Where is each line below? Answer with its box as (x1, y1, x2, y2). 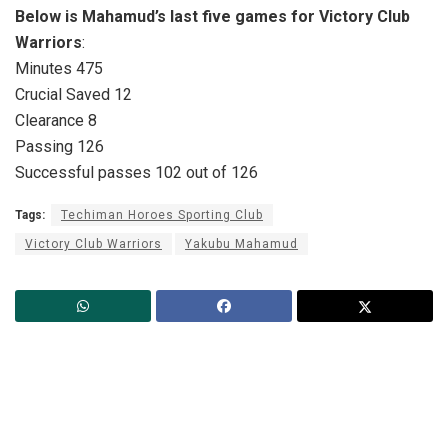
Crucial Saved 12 (15, 84, 132, 104)
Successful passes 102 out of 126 (15, 162, 258, 182)
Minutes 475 (15, 58, 103, 78)
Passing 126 (15, 136, 104, 156)
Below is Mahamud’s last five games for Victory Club (15, 6, 410, 26)
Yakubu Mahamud (185, 236, 298, 251)
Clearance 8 (15, 110, 97, 130)
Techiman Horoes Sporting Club (61, 207, 263, 222)
